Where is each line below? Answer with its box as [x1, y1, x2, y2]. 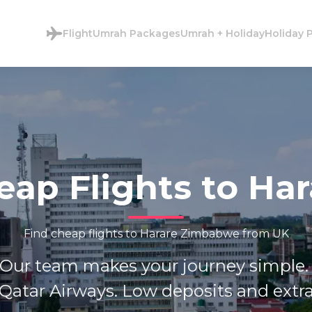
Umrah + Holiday [180, 26, 265, 40]
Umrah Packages [93, 26, 180, 40]
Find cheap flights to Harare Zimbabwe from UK [23, 226, 289, 240]
